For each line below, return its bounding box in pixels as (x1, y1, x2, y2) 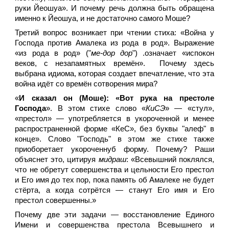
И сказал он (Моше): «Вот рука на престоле (19, 94, 214, 102)
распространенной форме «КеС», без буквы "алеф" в (15, 125, 214, 133)
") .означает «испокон (132, 49, 214, 57)
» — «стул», (165, 104, 214, 112)
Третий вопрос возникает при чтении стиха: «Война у (15, 29, 214, 37)
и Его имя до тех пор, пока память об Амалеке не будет (15, 176, 214, 184)
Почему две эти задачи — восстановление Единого (15, 211, 214, 219)
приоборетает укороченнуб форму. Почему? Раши (15, 145, 214, 153)
